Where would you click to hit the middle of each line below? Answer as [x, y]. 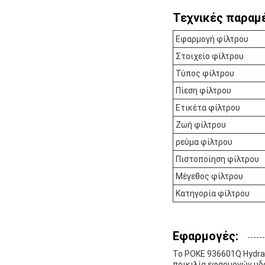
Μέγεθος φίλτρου [209, 177]
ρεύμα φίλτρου [204, 142]
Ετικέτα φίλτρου [208, 108]
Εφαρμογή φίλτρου [212, 39]
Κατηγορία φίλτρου [213, 194]
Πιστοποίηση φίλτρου [217, 159]
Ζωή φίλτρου [201, 125]
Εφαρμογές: [206, 236]
